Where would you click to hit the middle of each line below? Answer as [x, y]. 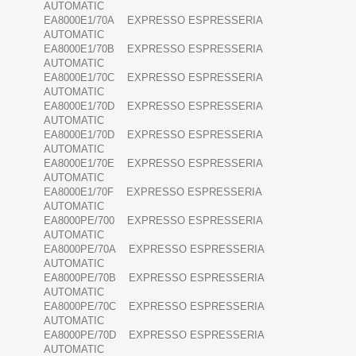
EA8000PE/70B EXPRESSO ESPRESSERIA [154, 278]
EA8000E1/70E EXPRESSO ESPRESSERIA [153, 164]
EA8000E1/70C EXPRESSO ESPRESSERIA [153, 78]
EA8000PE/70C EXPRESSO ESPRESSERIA [154, 307]
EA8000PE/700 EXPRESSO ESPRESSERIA [153, 221]
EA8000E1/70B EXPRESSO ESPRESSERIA [153, 49]
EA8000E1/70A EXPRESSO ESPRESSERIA [153, 21]
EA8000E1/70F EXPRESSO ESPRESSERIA [153, 192]
